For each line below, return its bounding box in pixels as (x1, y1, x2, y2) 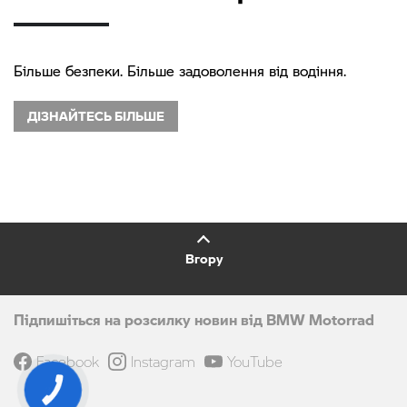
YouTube (227, 352, 283, 372)
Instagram (131, 352, 195, 372)
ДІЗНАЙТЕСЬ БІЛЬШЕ (27, 106, 164, 126)
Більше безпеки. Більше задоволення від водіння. (14, 60, 346, 82)
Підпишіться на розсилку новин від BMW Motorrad (14, 309, 374, 331)
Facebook (36, 352, 99, 372)
